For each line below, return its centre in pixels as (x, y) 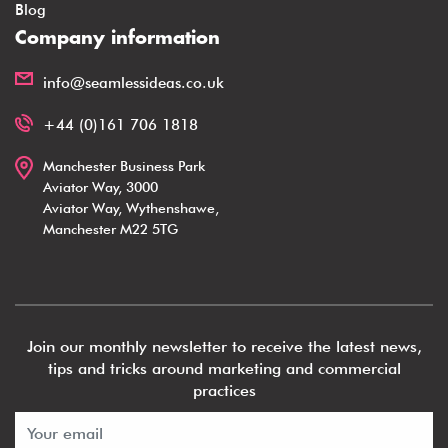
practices (224, 390)
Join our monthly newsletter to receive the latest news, (224, 346)
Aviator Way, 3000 (100, 186)
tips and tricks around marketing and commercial (224, 368)
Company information (117, 38)
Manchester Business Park (124, 165)
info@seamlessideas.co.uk (133, 82)
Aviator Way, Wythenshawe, (131, 207)
